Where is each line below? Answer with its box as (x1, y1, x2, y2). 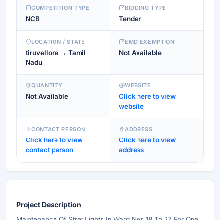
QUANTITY (31, 82, 63, 89)
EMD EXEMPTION (125, 38, 175, 45)
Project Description (16, 200, 81, 209)
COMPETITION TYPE (31, 4, 90, 11)
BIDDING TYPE (125, 4, 166, 11)
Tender (119, 15, 141, 23)
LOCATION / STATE (31, 38, 85, 45)
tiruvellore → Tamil (26, 49, 86, 56)
